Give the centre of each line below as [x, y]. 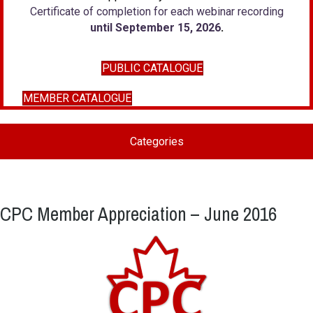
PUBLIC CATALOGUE [152, 68]
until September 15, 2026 [155, 28]
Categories [156, 142]
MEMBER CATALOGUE [77, 99]
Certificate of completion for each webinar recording [156, 12]
